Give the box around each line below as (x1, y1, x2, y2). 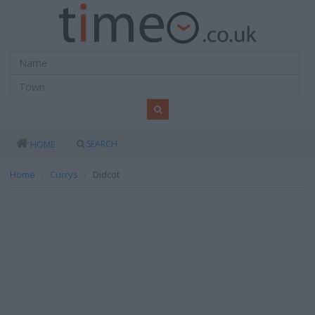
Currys (50, 168, 78, 181)
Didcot (93, 168, 120, 181)
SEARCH (86, 138, 117, 150)
